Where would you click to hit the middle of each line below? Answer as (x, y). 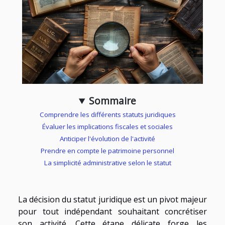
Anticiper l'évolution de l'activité (107, 138)
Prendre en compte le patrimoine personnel (107, 150)
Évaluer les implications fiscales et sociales (107, 126)
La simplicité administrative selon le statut (107, 162)
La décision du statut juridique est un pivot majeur (113, 199)
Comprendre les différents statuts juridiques (107, 114)
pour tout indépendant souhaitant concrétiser (113, 211)
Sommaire (113, 100)
